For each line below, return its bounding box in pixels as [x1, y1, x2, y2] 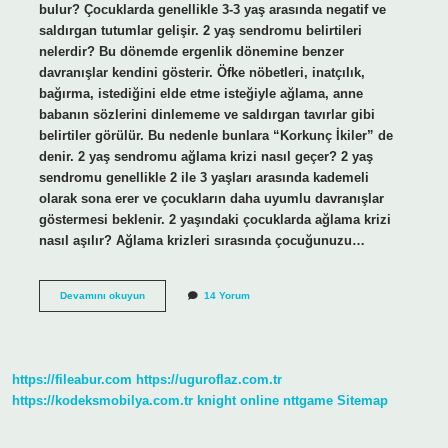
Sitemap [337, 393, 388, 409]
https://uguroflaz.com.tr [136, 372, 282, 388]
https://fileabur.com [12, 372, 132, 388]
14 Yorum [203, 289, 250, 301]
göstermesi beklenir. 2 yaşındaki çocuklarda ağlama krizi [38, 211, 391, 227]
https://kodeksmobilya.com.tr [12, 393, 193, 409]
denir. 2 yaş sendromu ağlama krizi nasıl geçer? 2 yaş [38, 148, 373, 164]
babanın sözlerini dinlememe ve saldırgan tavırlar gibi [38, 106, 375, 122]
